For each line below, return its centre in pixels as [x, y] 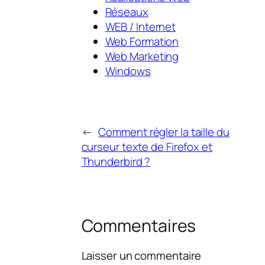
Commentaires [139, 226]
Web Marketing [142, 56]
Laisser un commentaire [141, 256]
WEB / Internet [140, 26]
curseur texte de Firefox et [147, 147]
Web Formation [142, 41]
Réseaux [127, 12]
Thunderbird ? [116, 162]
